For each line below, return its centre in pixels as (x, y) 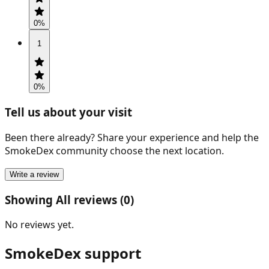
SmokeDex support (73, 253)
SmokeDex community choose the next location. (114, 150)
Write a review (34, 174)
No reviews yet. (39, 225)
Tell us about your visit (68, 112)
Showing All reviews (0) (69, 199)
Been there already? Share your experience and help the (132, 137)
